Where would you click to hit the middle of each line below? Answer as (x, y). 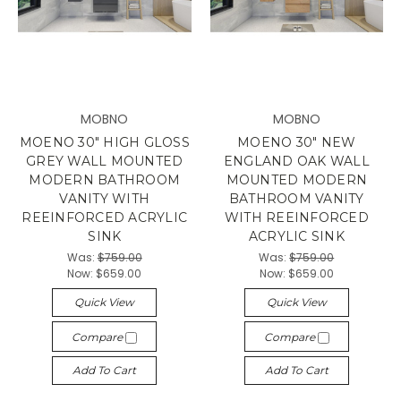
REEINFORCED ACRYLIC (105, 218)
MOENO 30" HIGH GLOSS (104, 142)
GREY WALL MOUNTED (105, 161)
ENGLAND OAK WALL (296, 161)
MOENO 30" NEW (297, 142)
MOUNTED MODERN (296, 180)
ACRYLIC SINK (296, 236)
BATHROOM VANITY (296, 199)
